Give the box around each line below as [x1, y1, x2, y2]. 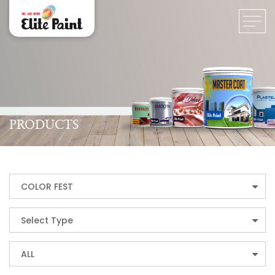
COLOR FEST [21, 180, 73, 193]
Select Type [21, 214, 73, 227]
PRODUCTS [9, 117, 79, 133]
